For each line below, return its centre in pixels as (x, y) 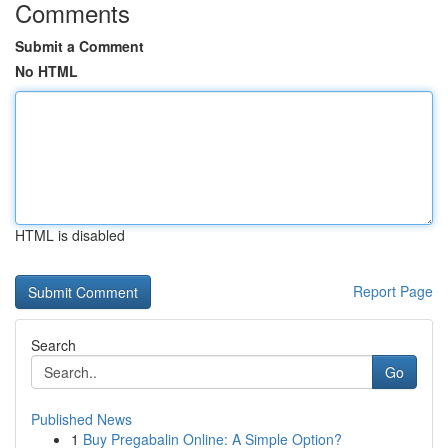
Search (53, 345)
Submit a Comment (79, 46)
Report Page (393, 291)
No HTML (46, 71)
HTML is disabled (70, 235)
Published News (81, 419)
